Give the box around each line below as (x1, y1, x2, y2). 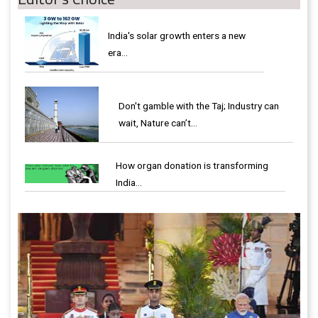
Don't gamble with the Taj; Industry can (119, 100, 279, 112)
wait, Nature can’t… (119, 117, 197, 129)
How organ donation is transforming (116, 160, 268, 172)
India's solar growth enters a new (108, 30, 246, 42)
